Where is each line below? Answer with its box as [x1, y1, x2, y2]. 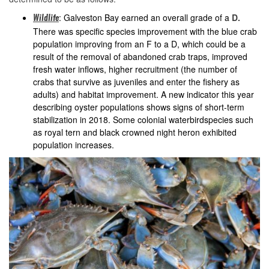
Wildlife [33, 14, 59, 23]
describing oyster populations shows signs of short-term [33, 100, 244, 113]
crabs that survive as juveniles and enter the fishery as [33, 75, 240, 88]
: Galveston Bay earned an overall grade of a [59, 11, 232, 23]
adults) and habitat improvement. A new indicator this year [33, 88, 254, 100]
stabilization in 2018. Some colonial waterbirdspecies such [33, 113, 253, 125]
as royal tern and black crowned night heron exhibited [33, 125, 237, 138]
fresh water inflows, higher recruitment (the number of [33, 62, 237, 75]
